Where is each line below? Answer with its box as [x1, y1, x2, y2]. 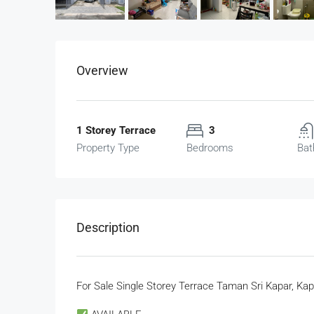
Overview [76, 63, 128, 78]
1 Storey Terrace [76, 124, 156, 137]
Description [76, 220, 139, 235]
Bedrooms [186, 142, 234, 155]
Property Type [76, 142, 139, 155]
